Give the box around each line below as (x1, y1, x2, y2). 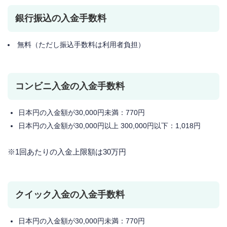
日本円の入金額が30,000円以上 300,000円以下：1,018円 (18, 122, 201, 130)
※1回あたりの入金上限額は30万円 (8, 147, 126, 156)
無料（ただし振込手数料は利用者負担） (17, 41, 145, 49)
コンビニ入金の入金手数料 (15, 81, 125, 92)
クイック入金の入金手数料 (15, 189, 125, 200)
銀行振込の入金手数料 (15, 13, 106, 24)
